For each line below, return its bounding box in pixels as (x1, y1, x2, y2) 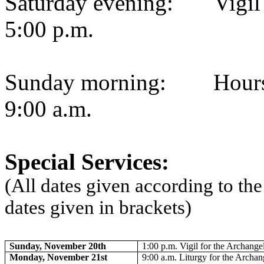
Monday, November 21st (9, 252, 108, 262)
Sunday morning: (5, 70, 166, 95)
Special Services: (5, 149, 169, 174)
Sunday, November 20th (9, 241, 107, 251)
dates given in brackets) (5, 197, 192, 218)
